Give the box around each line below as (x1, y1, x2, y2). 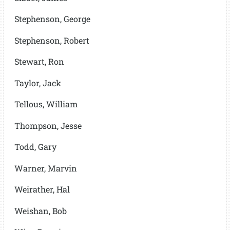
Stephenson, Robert (14, 34, 89, 46)
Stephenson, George (14, 13, 90, 24)
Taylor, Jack (14, 77, 61, 88)
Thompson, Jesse (14, 120, 82, 131)
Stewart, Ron (14, 56, 64, 67)
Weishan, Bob (14, 205, 67, 216)
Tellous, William (14, 99, 78, 109)
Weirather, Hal (14, 184, 70, 195)
